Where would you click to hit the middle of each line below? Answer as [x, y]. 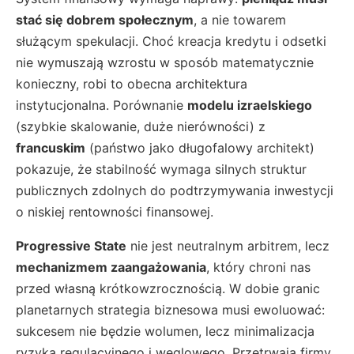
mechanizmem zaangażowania [111, 267]
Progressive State [71, 245]
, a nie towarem [240, 19]
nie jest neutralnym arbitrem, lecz [228, 245]
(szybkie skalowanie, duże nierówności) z [141, 126]
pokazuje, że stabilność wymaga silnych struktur [161, 169]
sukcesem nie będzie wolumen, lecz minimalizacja [165, 331]
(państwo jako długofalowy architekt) [200, 147]
